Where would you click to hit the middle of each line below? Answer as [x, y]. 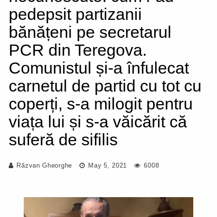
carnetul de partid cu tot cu [105, 86]
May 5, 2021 [107, 165]
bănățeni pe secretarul [90, 32]
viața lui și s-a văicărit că [98, 122]
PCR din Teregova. [78, 50]
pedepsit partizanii [75, 14]
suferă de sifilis [63, 139]
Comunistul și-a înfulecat [99, 68]
